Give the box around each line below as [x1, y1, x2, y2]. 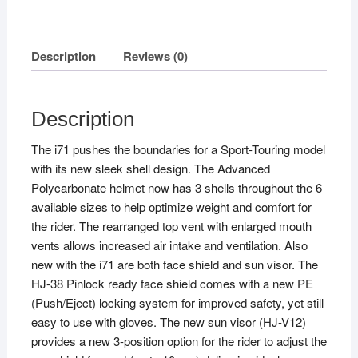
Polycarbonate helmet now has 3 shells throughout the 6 [30, 179, 322, 197]
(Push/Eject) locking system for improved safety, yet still [30, 294, 324, 312]
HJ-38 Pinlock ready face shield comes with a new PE [30, 275, 313, 292]
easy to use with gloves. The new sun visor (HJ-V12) [30, 313, 306, 331]
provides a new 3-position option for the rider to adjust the [30, 332, 327, 350]
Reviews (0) [122, 46, 188, 65]
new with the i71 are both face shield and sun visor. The [30, 256, 318, 273]
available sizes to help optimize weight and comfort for [30, 198, 312, 216]
